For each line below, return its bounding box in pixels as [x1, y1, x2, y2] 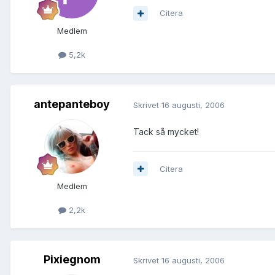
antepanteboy [34, 98, 110, 111]
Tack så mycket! [133, 126, 199, 137]
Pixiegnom [43, 253, 101, 266]
